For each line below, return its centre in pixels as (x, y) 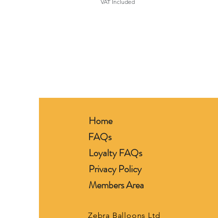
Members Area (116, 185)
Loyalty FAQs (115, 153)
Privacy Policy (115, 169)
